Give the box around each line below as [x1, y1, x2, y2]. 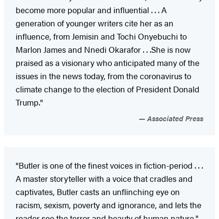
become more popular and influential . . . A [16, 3, 167, 16]
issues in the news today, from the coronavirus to [16, 69, 191, 82]
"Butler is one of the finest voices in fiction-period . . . [16, 159, 203, 171]
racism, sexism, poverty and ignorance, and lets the [16, 198, 201, 211]
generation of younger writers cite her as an [16, 17, 174, 29]
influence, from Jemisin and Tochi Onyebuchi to [16, 30, 187, 42]
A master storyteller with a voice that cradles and [16, 172, 193, 184]
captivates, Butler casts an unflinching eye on [16, 185, 180, 197]
